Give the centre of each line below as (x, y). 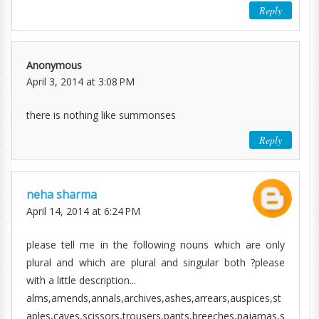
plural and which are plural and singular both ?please (156, 262)
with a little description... (81, 280)
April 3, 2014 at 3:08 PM (80, 81)
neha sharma (62, 194)
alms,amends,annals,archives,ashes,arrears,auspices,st (154, 298)
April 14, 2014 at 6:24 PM (83, 211)
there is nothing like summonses (101, 115)
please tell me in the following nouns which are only (156, 244)
